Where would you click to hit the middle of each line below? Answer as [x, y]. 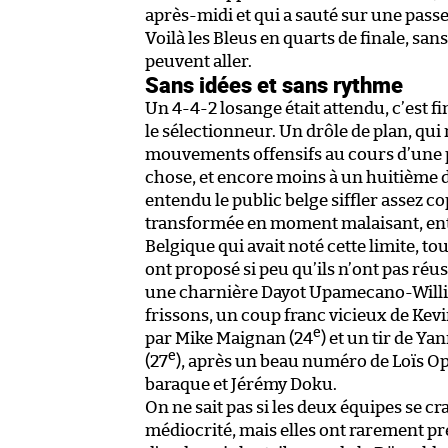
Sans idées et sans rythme [274, 84]
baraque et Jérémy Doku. [241, 384]
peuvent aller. [198, 61]
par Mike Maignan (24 [229, 338]
